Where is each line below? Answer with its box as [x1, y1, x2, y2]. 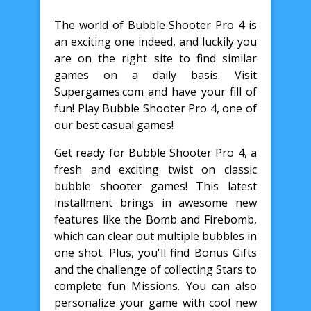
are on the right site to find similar [54, 50, 257, 66]
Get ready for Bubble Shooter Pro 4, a [54, 144, 257, 160]
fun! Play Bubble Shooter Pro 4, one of [54, 100, 257, 116]
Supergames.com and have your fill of [54, 83, 257, 99]
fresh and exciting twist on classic [54, 161, 257, 177]
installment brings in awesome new [54, 194, 257, 210]
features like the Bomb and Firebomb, [54, 211, 257, 227]
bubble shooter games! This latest [54, 178, 257, 194]
